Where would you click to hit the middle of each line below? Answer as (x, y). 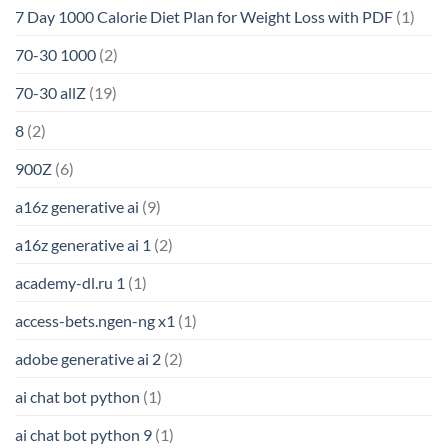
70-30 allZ (50, 93)
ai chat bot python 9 (83, 435)
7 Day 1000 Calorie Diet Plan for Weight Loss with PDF (204, 17)
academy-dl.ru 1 (70, 283)
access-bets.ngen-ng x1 (95, 321)
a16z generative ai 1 (83, 245)
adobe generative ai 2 (88, 359)
